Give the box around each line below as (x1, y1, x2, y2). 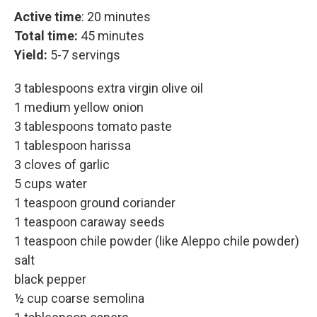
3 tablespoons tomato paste (14, 119, 172, 134)
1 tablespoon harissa (14, 138, 131, 153)
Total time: (14, 28, 81, 43)
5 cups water (14, 176, 87, 191)
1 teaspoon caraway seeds (14, 214, 165, 229)
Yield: (14, 47, 50, 62)
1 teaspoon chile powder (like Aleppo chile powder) (14, 234, 299, 248)
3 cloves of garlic (14, 157, 110, 172)
